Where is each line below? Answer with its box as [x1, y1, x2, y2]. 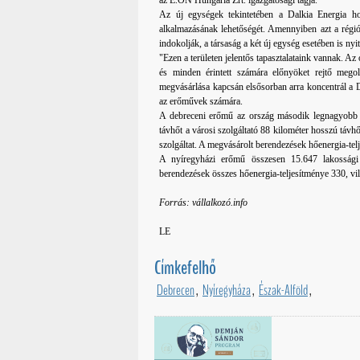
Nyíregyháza [202, 280, 251, 301]
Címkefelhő [154, 255, 216, 281]
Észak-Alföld [259, 280, 308, 301]
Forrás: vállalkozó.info [159, 197, 248, 209]
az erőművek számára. [159, 96, 243, 108]
